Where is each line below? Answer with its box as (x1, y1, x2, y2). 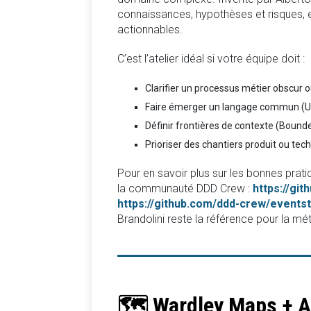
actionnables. (117, 22, 183, 36)
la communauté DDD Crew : (117, 181, 253, 195)
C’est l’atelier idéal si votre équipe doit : (117, 51, 305, 65)
